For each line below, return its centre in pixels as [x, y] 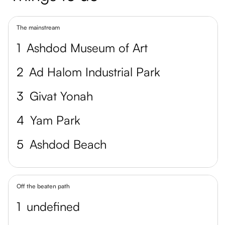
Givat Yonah [61, 96]
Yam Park [55, 120]
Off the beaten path [43, 186]
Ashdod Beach [68, 144]
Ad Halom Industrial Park [95, 72]
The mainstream [38, 27]
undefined [53, 206]
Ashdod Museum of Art [87, 48]
